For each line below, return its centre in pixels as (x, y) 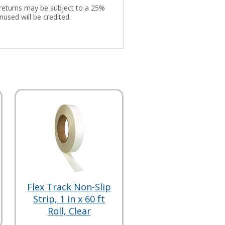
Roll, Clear (69, 211)
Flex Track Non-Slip (69, 187)
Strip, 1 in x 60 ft (69, 199)
